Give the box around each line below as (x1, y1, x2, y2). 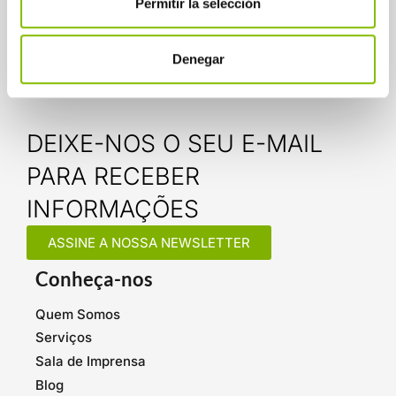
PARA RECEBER (27, 161, 200, 191)
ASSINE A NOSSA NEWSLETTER (48, 233, 250, 251)
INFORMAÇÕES (27, 194, 199, 224)
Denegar (171, 51, 225, 67)
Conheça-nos (35, 266, 153, 291)
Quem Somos (35, 305, 120, 323)
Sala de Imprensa (35, 352, 146, 369)
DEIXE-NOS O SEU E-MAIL (27, 128, 323, 158)
